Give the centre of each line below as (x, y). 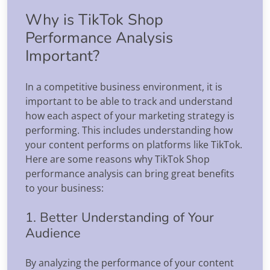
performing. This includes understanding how (129, 130)
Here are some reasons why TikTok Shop (118, 159)
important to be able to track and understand (129, 101)
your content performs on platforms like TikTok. (134, 144)
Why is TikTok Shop (94, 19)
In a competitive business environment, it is (124, 86)
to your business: (64, 188)
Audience (53, 233)
